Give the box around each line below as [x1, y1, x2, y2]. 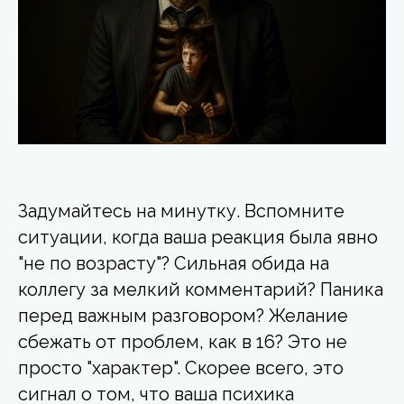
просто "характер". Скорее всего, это [18, 356, 344, 379]
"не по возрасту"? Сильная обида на [18, 252, 329, 274]
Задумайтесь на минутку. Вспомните [18, 199, 344, 222]
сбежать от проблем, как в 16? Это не [18, 330, 347, 353]
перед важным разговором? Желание [18, 304, 348, 326]
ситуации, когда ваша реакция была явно [18, 225, 378, 248]
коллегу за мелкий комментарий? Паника [18, 278, 383, 300]
